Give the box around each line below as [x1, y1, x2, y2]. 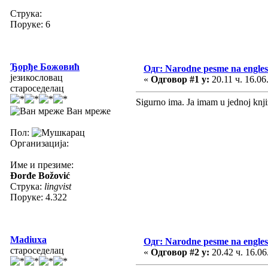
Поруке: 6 [10, 19, 50, 29]
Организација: [10, 138, 69, 148]
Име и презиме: [10, 159, 74, 170]
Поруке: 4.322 [10, 191, 67, 202]
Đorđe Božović [10, 170, 70, 181]
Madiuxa [10, 234, 47, 245]
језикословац [10, 72, 63, 83]
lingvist [44, 181, 71, 191]
